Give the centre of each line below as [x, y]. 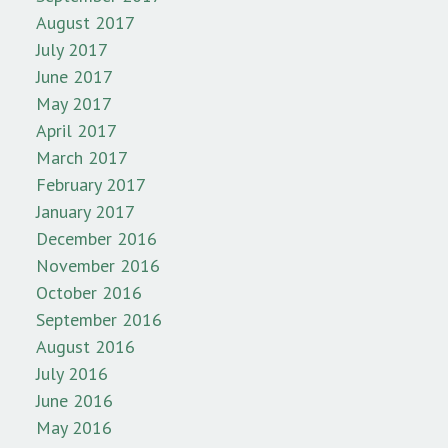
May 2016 [74, 428]
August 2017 [85, 23]
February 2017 [91, 185]
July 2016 [72, 374]
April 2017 [76, 131]
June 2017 [74, 77]
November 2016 [98, 266]
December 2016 [96, 239]
